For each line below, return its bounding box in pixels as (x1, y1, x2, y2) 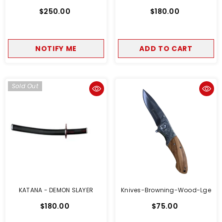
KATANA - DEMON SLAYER (18, 186, 94, 194)
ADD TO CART (139, 44, 193, 54)
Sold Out (12, 82, 38, 90)
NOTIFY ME (35, 44, 77, 54)
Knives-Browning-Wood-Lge (121, 186, 211, 194)
